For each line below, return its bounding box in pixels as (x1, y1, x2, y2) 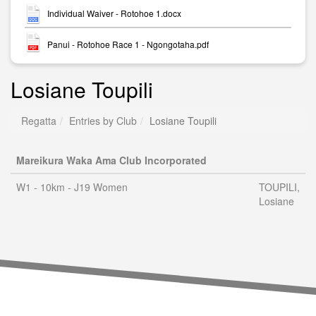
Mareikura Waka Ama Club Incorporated (16, 153, 207, 167)
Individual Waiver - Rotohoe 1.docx (47, 7, 181, 20)
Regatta (21, 114, 56, 128)
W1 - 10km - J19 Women (16, 180, 128, 194)
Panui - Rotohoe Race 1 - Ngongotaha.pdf (47, 37, 209, 50)
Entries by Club (69, 114, 137, 128)
